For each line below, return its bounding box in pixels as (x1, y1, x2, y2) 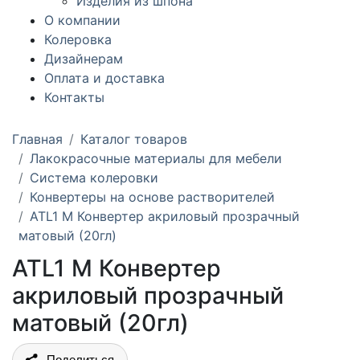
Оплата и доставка (44, 70, 165, 87)
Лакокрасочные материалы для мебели (30, 150, 282, 167)
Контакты (44, 89, 104, 106)
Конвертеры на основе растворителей (30, 189, 275, 206)
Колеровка (44, 31, 112, 48)
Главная (12, 131, 63, 148)
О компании (44, 12, 121, 29)
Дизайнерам (44, 51, 123, 67)
